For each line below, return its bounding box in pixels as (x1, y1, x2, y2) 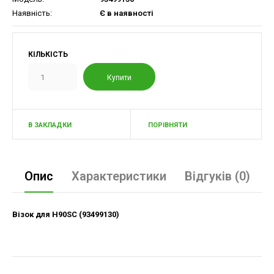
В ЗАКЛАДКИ (28, 121, 72, 129)
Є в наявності (98, 9, 154, 18)
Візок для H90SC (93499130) (12, 210, 119, 219)
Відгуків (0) (184, 169, 250, 183)
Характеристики (71, 169, 166, 183)
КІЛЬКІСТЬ (28, 50, 68, 59)
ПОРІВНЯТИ (147, 121, 187, 129)
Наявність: (12, 9, 52, 18)
